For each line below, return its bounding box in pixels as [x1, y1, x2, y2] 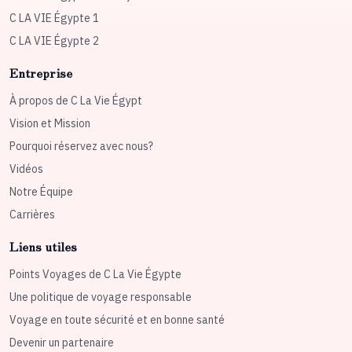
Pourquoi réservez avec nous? [9, 139, 153, 154]
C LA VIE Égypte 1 [9, 11, 99, 26]
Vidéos [9, 162, 43, 177]
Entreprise [9, 63, 72, 82]
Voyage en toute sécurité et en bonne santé [9, 313, 225, 328]
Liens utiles [9, 236, 77, 256]
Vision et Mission [9, 116, 90, 131]
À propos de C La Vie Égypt [9, 93, 142, 108]
